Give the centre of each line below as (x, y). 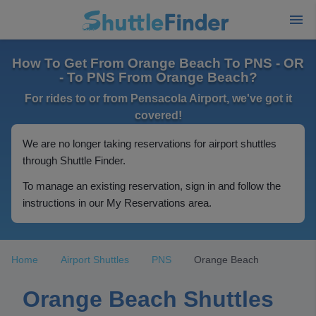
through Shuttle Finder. (74, 160)
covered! (158, 115)
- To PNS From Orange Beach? (158, 77)
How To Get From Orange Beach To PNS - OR (158, 63)
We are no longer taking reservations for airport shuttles (150, 144)
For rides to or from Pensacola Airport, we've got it (158, 98)
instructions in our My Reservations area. (117, 203)
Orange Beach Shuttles (148, 299)
